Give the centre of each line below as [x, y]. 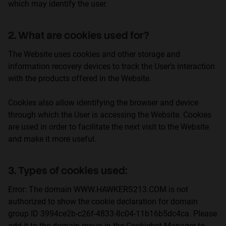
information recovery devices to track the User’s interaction [111, 66]
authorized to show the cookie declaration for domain [103, 202]
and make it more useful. [52, 139]
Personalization [52, 13]
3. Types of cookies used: [68, 171]
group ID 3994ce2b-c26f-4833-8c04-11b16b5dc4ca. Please [112, 214]
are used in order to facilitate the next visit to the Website [108, 127]
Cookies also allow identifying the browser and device [103, 103]
